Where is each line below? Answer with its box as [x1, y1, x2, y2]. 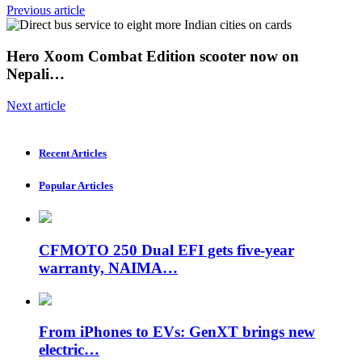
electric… [39, 341, 99, 359]
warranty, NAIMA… [39, 259, 178, 276]
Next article [6, 98, 65, 112]
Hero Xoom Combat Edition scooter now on [6, 47, 299, 65]
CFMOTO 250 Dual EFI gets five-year [39, 241, 294, 259]
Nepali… [6, 65, 65, 82]
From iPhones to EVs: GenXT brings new [39, 323, 315, 341]
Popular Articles [39, 179, 113, 192]
